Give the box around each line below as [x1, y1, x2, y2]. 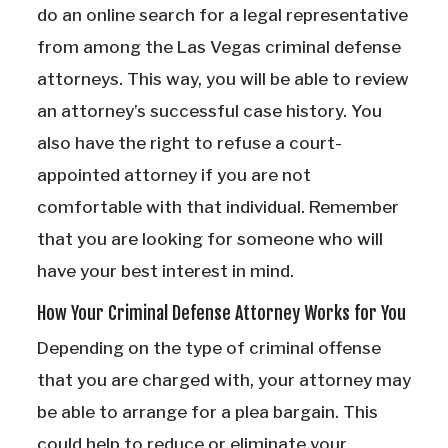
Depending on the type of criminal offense [37, 338, 381, 359]
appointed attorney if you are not [37, 165, 311, 186]
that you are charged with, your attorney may [37, 370, 411, 391]
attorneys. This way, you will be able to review [37, 69, 409, 90]
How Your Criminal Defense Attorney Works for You [37, 302, 406, 325]
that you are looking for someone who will [37, 229, 383, 250]
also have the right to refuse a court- [37, 133, 342, 154]
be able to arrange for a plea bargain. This [37, 402, 378, 423]
